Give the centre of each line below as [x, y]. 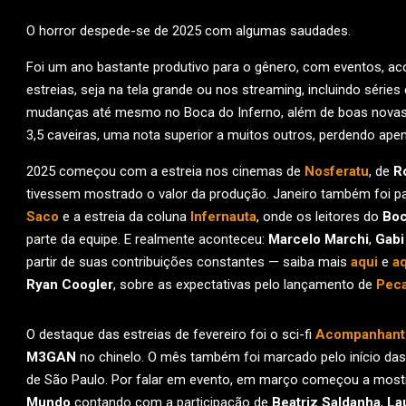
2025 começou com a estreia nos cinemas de [165, 171]
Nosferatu [337, 171]
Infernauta [223, 217]
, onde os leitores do [319, 217]
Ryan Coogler [70, 285]
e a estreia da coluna [125, 217]
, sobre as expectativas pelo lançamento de [245, 285]
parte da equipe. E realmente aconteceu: [147, 239]
